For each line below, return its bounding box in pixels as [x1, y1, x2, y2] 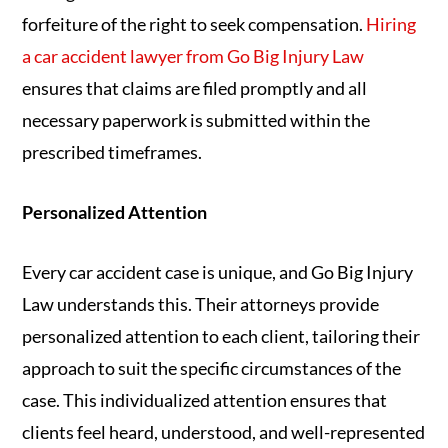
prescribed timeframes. [22, 141, 203, 164]
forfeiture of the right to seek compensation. [22, 13, 367, 36]
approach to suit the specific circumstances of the [22, 357, 402, 380]
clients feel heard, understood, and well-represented [22, 421, 426, 444]
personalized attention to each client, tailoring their [22, 325, 421, 348]
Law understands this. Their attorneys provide [22, 293, 380, 316]
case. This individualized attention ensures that [22, 389, 388, 412]
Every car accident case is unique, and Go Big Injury [22, 261, 414, 284]
